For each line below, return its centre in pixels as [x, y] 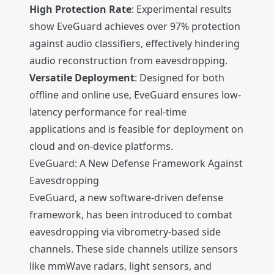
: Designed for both [180, 78]
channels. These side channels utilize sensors [134, 249]
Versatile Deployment [82, 78]
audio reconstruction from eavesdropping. [128, 61]
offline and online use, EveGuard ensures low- [135, 95]
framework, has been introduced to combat [131, 215]
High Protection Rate [80, 9]
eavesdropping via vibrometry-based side [125, 232]
